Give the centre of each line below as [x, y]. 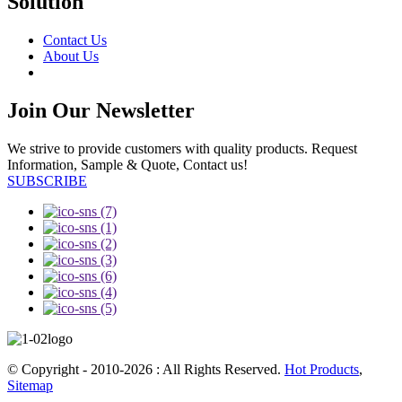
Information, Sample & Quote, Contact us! [127, 164]
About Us [71, 56]
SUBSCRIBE [47, 180]
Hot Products [322, 369]
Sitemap [30, 385]
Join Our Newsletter [101, 110]
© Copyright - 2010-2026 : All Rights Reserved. [146, 369]
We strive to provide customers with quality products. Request [182, 148]
